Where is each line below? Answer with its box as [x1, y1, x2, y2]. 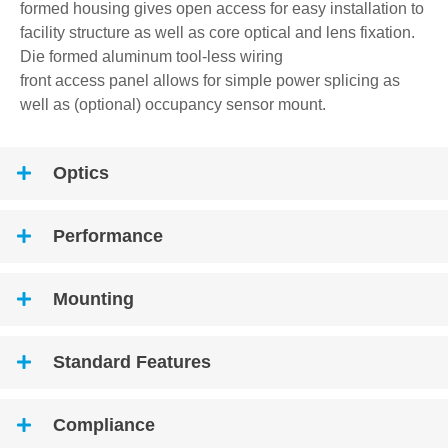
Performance [53, 225, 163, 246]
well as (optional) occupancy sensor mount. [20, 95, 326, 113]
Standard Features [53, 351, 211, 372]
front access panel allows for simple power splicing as [20, 71, 400, 89]
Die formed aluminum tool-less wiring [20, 47, 283, 65]
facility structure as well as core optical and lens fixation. [20, 23, 415, 41]
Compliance [53, 414, 155, 435]
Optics [53, 162, 109, 183]
